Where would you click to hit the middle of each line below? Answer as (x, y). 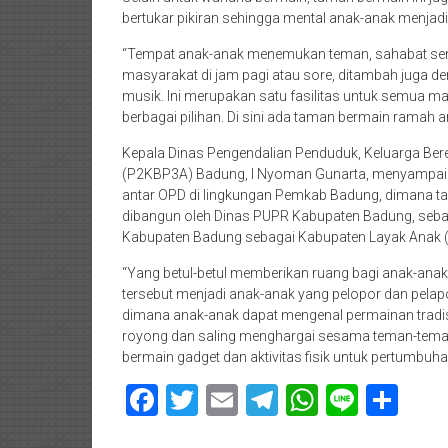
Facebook (225, 400)
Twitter (247, 400)
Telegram (343, 400)
